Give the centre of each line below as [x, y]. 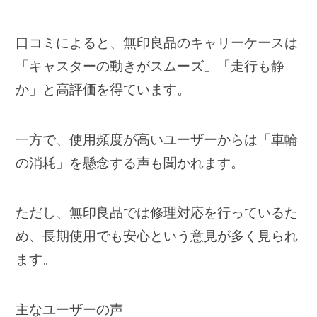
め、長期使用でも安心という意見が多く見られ [157, 236]
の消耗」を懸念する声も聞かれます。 [130, 163]
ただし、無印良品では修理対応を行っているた [157, 213]
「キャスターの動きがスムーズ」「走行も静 [150, 67]
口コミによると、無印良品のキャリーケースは [157, 43]
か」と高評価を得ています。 [103, 90]
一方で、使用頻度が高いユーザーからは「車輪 [157, 139]
